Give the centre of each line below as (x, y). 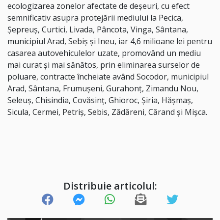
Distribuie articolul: (110, 186)
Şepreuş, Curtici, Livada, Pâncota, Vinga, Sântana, (98, 30)
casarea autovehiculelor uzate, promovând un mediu (104, 53)
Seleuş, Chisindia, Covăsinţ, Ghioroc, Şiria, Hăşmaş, (100, 100)
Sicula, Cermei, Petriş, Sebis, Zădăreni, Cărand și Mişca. (107, 112)
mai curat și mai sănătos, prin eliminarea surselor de (104, 65)
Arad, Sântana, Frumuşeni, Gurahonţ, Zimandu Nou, (103, 89)
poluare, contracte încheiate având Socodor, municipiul (108, 77)
